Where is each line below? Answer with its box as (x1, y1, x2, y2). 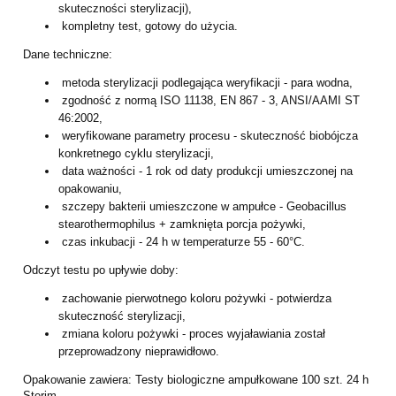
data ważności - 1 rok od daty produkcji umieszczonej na (58, 164, 353, 179)
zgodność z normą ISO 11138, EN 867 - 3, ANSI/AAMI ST (58, 94, 360, 108)
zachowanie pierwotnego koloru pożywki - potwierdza (58, 292, 331, 306)
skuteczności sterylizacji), (58, 2, 192, 16)
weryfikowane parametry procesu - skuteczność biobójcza (58, 129, 358, 143)
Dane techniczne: (23, 48, 112, 62)
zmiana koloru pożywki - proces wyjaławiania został (58, 327, 325, 341)
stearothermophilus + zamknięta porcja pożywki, (58, 217, 306, 232)
